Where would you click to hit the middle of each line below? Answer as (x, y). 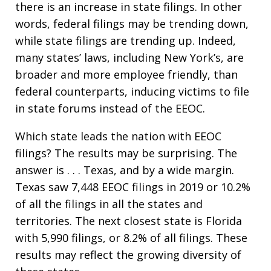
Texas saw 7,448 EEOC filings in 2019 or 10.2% (133, 187)
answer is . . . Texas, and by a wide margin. (125, 170)
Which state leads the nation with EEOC (118, 136)
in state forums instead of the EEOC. (110, 109)
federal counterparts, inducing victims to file (132, 92)
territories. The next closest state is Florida (129, 221)
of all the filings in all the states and (109, 204)
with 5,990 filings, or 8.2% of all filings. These (131, 238)
